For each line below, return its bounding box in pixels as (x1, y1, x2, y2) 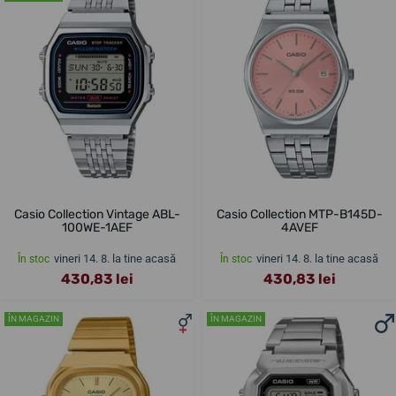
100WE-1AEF (61, 220, 133, 236)
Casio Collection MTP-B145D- (216, 207, 383, 223)
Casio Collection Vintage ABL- (13, 207, 180, 223)
